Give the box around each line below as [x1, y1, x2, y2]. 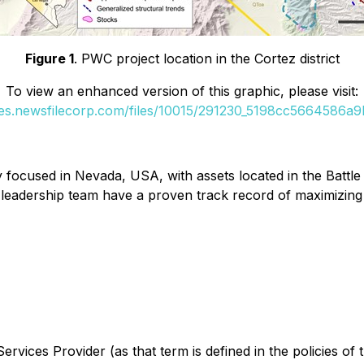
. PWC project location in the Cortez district [73, 50, 340, 67]
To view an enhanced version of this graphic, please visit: [6, 83, 358, 99]
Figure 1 [24, 50, 74, 67]
